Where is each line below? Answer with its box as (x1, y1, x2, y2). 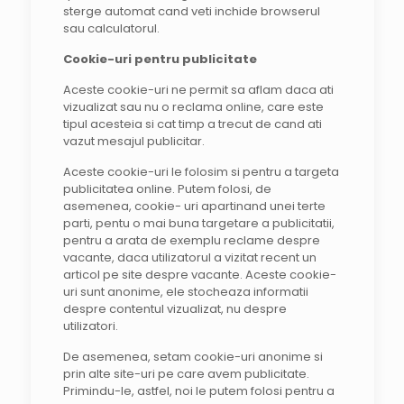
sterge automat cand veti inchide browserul (62, 3, 320, 20)
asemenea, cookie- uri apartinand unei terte (62, 197, 326, 215)
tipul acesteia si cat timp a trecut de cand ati (62, 115, 322, 133)
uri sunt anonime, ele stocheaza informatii (62, 283, 308, 300)
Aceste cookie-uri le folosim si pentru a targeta (62, 163, 339, 180)
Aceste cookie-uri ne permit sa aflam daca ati (62, 81, 334, 98)
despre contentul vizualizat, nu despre (62, 300, 287, 317)
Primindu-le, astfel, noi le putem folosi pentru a (62, 382, 335, 399)
